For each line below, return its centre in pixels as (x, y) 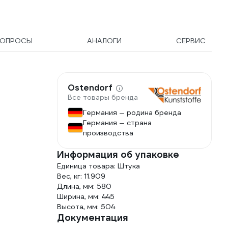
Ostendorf (90, 88)
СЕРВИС (191, 41)
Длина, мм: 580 (84, 186)
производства (108, 133)
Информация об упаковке (118, 154)
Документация (93, 218)
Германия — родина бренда (132, 112)
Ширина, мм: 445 (86, 196)
